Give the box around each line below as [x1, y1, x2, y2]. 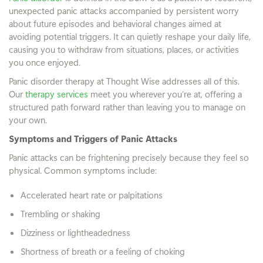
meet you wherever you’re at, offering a [88, 87, 242, 100]
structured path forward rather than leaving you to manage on [9, 100, 245, 113]
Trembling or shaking [21, 207, 100, 220]
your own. [9, 113, 47, 126]
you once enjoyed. [9, 56, 80, 68]
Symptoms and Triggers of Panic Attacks [9, 132, 177, 144]
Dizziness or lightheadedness [21, 226, 130, 238]
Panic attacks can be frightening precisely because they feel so [9, 151, 249, 163]
